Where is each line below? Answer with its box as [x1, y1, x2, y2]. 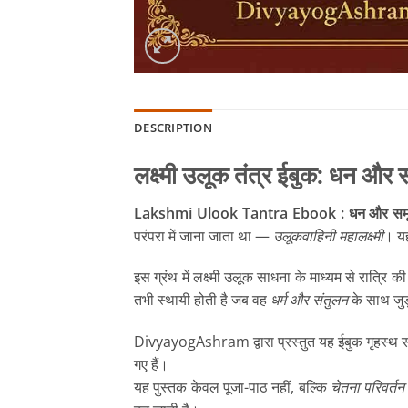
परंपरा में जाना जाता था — [134, 225, 273, 246]
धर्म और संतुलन [270, 290, 348, 311]
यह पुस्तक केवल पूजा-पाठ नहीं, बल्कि [134, 377, 331, 398]
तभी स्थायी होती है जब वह [134, 290, 270, 311]
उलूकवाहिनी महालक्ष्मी [273, 225, 383, 246]
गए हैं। [134, 354, 168, 375]
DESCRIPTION [134, 118, 212, 136]
